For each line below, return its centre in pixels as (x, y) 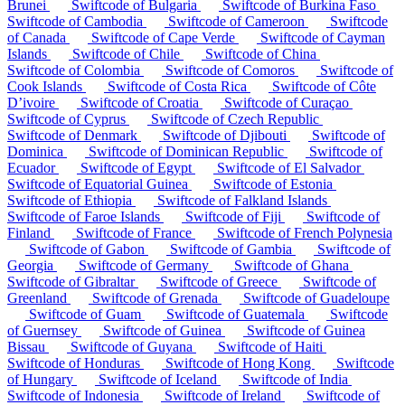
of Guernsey (44, 330)
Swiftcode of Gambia (231, 249)
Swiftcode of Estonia (273, 184)
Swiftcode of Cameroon (236, 21)
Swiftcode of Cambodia (77, 21)
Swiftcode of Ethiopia (71, 200)
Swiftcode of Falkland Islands (242, 200)
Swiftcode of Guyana (132, 346)
